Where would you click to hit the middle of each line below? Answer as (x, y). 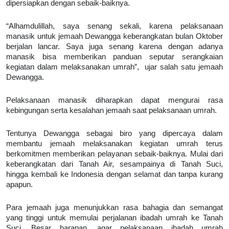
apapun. (20, 185)
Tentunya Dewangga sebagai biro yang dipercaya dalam (114, 134)
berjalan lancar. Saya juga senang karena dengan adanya (114, 47)
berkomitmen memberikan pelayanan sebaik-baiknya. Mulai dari (114, 154)
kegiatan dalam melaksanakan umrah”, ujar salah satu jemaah (114, 67)
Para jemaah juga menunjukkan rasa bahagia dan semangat (114, 208)
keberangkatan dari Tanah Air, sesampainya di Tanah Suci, (114, 164)
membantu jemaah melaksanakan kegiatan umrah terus (114, 144)
